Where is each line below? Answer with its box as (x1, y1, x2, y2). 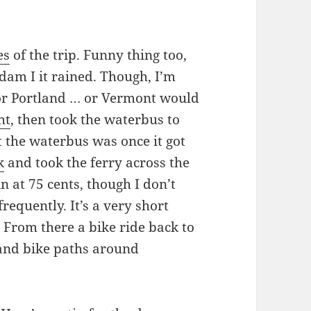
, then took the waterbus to (10, 110, 180, 129)
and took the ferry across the (4, 153, 190, 172)
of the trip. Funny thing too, (10, 46, 187, 65)
